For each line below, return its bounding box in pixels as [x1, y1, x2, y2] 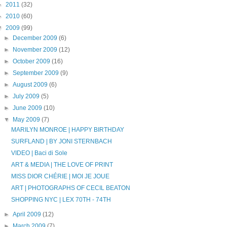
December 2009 [12, 34, 59, 42]
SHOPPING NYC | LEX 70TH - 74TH [11, 196, 111, 203]
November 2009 [12, 46, 59, 53]
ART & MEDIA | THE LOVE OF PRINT [11, 161, 113, 168]
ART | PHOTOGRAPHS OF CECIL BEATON [11, 184, 131, 192]
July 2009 [12, 93, 41, 100]
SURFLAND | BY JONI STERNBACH [11, 138, 112, 145]
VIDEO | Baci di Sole [11, 149, 68, 157]
